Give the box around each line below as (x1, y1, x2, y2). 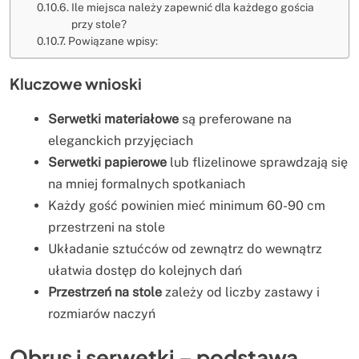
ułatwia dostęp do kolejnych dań (48, 262, 242, 278)
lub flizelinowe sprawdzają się (167, 154, 348, 170)
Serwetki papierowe (48, 154, 167, 170)
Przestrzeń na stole (48, 284, 162, 300)
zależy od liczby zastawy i (162, 284, 320, 300)
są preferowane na (179, 111, 292, 127)
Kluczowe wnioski (10, 73, 142, 93)
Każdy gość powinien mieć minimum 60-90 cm (48, 197, 325, 213)
